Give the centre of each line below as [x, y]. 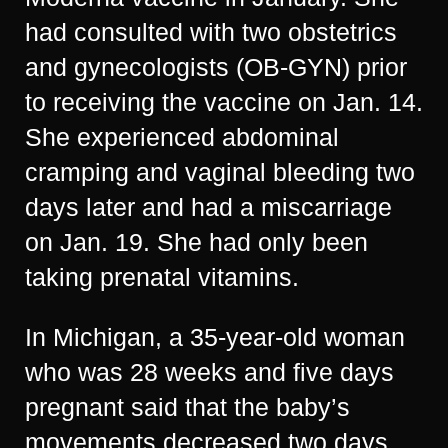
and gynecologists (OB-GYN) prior [216, 67]
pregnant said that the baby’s [187, 407]
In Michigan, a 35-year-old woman [215, 337]
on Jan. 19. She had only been [196, 242]
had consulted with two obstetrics [211, 32]
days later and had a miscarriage [208, 207]
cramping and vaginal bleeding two [220, 172]
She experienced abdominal [182, 137]
